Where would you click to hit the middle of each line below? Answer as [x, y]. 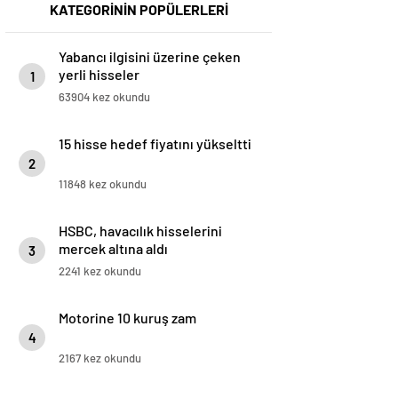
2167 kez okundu [100, 358]
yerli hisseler [99, 75]
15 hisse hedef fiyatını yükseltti [155, 144]
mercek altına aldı [113, 249]
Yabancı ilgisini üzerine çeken [150, 57]
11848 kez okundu [103, 184]
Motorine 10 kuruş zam [127, 318]
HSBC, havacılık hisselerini [140, 231]
